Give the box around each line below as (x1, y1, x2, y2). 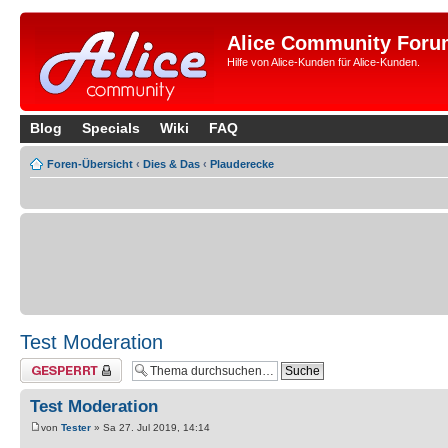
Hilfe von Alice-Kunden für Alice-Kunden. (227, 56, 420, 68)
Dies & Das (143, 158, 200, 170)
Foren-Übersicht (47, 158, 133, 170)
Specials (82, 120, 140, 136)
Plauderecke (210, 158, 274, 170)
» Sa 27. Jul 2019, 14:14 (91, 422, 210, 434)
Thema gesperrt (20, 358, 98, 370)
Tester (61, 422, 91, 434)
